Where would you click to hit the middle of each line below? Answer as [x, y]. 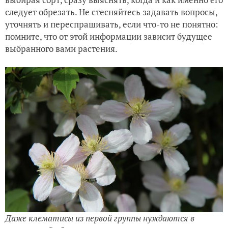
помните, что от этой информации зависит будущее [109, 36]
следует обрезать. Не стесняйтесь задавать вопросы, [111, 12]
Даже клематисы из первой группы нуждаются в [100, 218]
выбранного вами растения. [62, 48]
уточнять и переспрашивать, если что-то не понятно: [112, 24]
